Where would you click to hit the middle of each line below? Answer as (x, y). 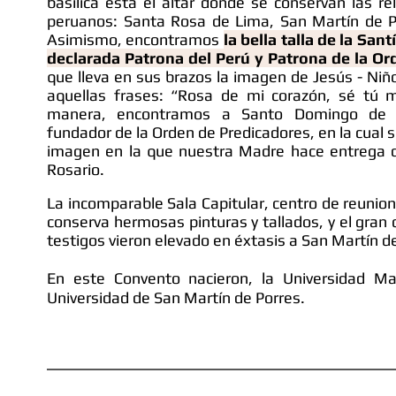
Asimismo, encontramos (135, 39)
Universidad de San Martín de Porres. (176, 297)
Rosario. (77, 169)
